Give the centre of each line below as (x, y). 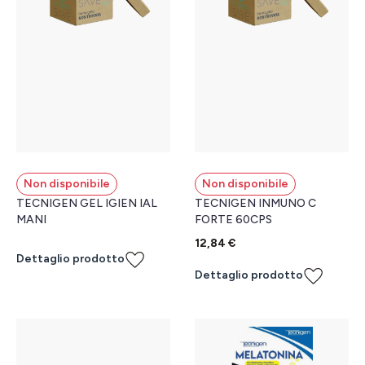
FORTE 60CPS (233, 219)
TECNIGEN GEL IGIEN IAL (87, 203)
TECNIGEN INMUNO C (255, 203)
